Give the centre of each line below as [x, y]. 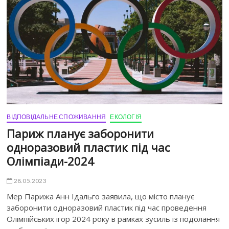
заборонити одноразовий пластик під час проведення [107, 207]
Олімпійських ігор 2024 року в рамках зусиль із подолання [113, 219]
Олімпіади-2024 [51, 161]
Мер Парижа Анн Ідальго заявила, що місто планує [101, 196]
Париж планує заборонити [81, 133]
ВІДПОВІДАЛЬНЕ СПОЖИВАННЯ [56, 117]
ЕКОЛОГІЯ [126, 117]
